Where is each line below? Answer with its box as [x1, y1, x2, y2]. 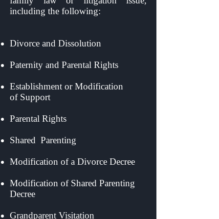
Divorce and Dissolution [10, 38, 143, 48]
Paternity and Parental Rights [10, 60, 145, 70]
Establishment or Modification [10, 81, 123, 91]
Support [20, 92, 146, 102]
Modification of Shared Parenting [10, 178, 135, 188]
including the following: [10, 6, 101, 16]
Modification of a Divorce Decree [10, 156, 142, 167]
